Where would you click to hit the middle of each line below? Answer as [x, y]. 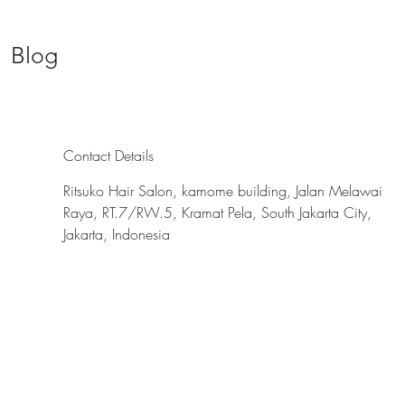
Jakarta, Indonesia [116, 234]
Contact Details [108, 155]
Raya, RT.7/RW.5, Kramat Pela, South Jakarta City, [217, 212]
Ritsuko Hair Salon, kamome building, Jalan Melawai [222, 191]
